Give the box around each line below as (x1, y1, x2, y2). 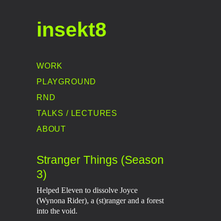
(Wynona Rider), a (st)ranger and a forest (37, 195, 164, 205)
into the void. (37, 206, 77, 216)
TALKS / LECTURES (37, 109, 118, 117)
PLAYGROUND (37, 77, 97, 86)
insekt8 (37, 18, 107, 41)
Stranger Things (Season (37, 153, 164, 166)
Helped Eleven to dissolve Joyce (37, 185, 138, 195)
